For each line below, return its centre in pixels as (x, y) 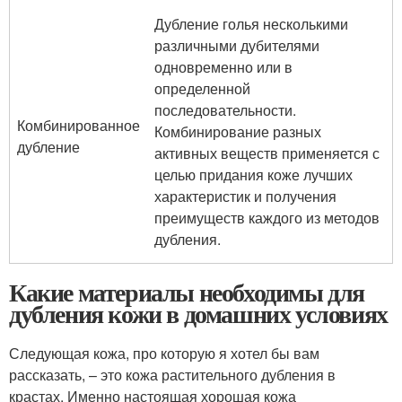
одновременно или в (223, 67)
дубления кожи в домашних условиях (198, 314)
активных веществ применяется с (267, 153)
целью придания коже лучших (253, 175)
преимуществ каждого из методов (267, 218)
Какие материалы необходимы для (187, 292)
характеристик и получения (245, 196)
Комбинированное (79, 125)
